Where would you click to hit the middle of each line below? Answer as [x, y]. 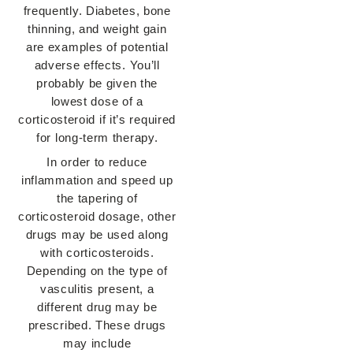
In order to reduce [97, 162]
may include [97, 344]
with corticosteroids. [97, 253]
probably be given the [97, 84]
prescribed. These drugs [97, 325]
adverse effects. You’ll [97, 65]
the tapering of [97, 199]
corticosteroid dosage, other [97, 217]
